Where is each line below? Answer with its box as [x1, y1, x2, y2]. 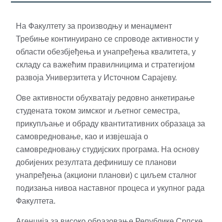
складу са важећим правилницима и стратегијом [16, 60, 195, 69]
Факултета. [16, 197, 55, 205]
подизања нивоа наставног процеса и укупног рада [16, 184, 205, 192]
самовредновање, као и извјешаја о [16, 132, 148, 141]
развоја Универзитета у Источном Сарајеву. [16, 73, 177, 82]
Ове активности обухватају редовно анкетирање [16, 94, 195, 102]
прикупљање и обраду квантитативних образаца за [16, 119, 205, 128]
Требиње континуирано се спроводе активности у [16, 35, 199, 43]
